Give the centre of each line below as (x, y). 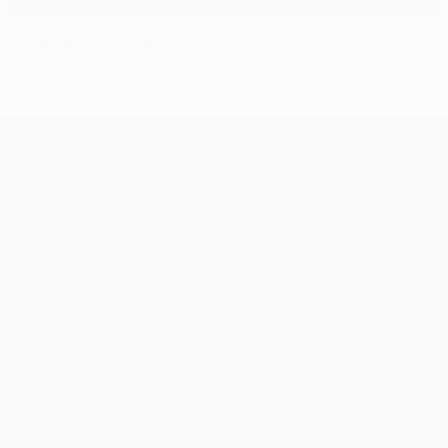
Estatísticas (46, 311)
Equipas (256, 243)
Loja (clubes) (271, 311)
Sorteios (36, 277)
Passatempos (53, 294)
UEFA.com (40, 410)
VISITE (32, 351)
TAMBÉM (42, 368)
